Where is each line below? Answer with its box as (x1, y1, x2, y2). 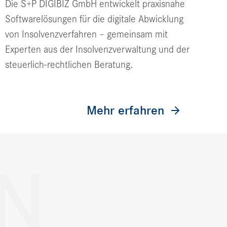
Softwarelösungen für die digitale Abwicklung (5, 13, 183, 25)
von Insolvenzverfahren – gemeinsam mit (5, 28, 168, 41)
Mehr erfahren (87, 103, 164, 119)
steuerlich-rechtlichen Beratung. (5, 59, 133, 71)
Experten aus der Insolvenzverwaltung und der (5, 44, 190, 56)
